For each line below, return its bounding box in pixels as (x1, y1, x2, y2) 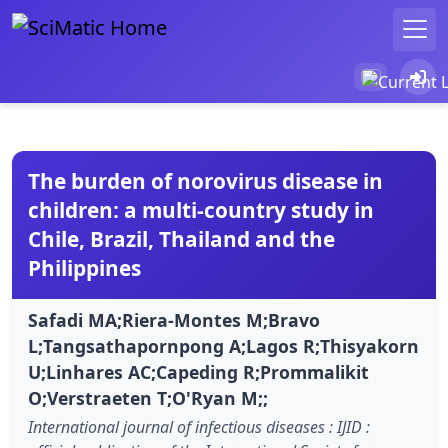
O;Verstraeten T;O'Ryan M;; (28, 385, 268, 410)
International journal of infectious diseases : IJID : (28, 415, 370, 438)
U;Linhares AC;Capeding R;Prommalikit (28, 359, 369, 384)
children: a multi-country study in (28, 195, 374, 224)
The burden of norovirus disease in (28, 166, 383, 195)
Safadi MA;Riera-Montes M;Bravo (28, 307, 320, 332)
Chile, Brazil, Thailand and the (28, 224, 335, 253)
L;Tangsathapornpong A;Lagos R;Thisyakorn (28, 333, 419, 358)
